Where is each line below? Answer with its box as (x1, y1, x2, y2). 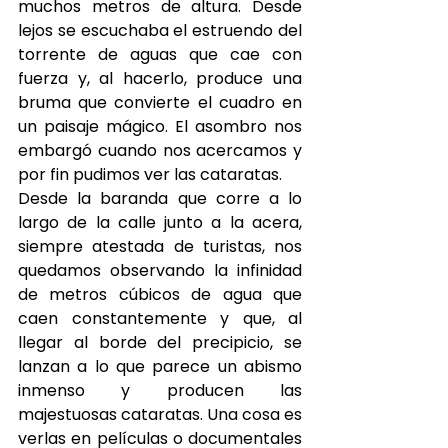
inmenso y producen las (18, 379, 302, 402)
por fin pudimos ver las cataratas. (18, 163, 282, 186)
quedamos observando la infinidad (18, 259, 302, 282)
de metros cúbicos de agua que (18, 283, 302, 306)
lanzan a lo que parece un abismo (18, 355, 302, 378)
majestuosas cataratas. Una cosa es (18, 403, 302, 426)
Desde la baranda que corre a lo (18, 187, 302, 210)
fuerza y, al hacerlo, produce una (18, 67, 302, 90)
